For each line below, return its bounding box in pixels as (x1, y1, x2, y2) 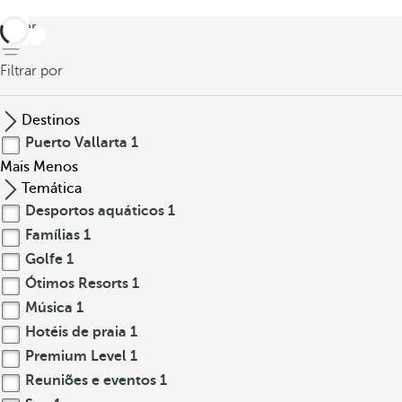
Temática (22, 180, 82, 197)
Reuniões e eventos (22, 372, 160, 389)
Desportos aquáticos (22, 203, 168, 219)
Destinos (22, 112, 80, 128)
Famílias (22, 227, 83, 243)
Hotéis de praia (22, 324, 130, 340)
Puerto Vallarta (22, 135, 131, 151)
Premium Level (22, 348, 130, 364)
